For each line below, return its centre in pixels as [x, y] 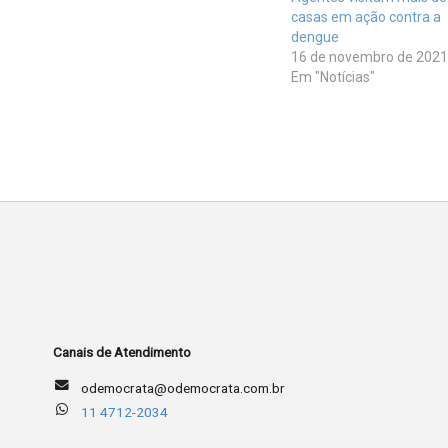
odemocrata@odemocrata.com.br [183, 387]
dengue [314, 37]
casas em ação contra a [365, 17]
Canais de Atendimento [121, 352]
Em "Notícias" [332, 77]
